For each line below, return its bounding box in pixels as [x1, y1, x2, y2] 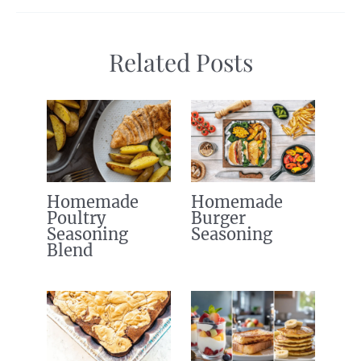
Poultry [46, 208, 106, 229]
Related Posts [108, 46, 253, 79]
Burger [190, 208, 246, 229]
